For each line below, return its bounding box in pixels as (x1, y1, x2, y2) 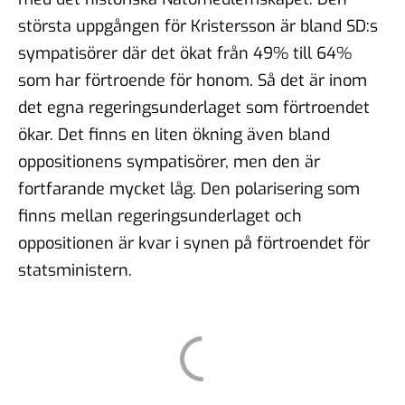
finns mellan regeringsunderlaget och (18, 204, 302, 227)
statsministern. (18, 259, 132, 281)
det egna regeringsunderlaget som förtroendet (18, 96, 370, 118)
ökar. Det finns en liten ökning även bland (18, 123, 330, 146)
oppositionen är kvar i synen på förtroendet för (18, 231, 370, 254)
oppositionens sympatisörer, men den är (18, 150, 320, 173)
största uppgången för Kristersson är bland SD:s (18, 14, 378, 37)
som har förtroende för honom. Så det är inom (18, 69, 367, 91)
